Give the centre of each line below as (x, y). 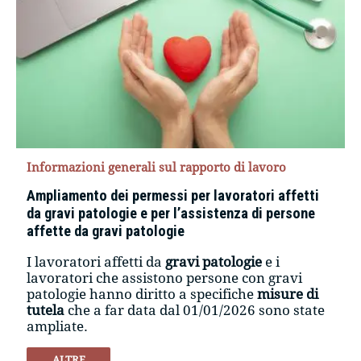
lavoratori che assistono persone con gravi (165, 278)
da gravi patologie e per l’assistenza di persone (171, 213)
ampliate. (58, 326)
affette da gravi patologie (106, 230)
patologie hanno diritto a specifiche (142, 294)
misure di (288, 294)
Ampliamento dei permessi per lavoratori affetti (173, 195)
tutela (48, 310)
